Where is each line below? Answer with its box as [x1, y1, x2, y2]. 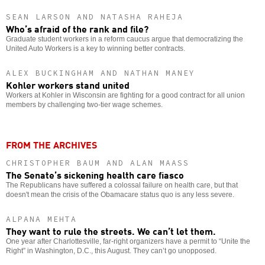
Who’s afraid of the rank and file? [6, 21, 148, 35]
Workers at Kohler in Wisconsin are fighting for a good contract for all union [6, 91, 245, 99]
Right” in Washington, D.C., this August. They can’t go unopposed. [6, 246, 216, 255]
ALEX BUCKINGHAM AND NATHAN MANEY [6, 67, 195, 78]
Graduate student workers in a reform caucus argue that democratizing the [6, 34, 243, 43]
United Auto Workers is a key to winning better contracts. [6, 44, 185, 53]
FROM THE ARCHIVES [6, 137, 97, 151]
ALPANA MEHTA [6, 214, 77, 224]
